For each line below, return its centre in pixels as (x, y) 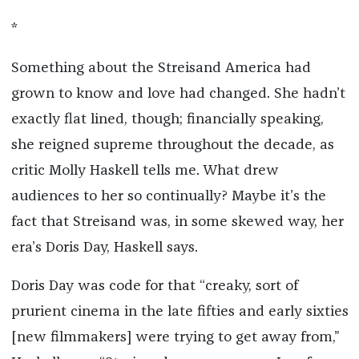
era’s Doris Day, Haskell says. (104, 247)
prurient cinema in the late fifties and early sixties (179, 311)
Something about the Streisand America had (161, 68)
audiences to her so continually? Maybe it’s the (168, 196)
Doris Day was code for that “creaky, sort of (154, 286)
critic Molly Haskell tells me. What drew (145, 170)
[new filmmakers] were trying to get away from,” (175, 337)
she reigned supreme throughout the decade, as (172, 145)
